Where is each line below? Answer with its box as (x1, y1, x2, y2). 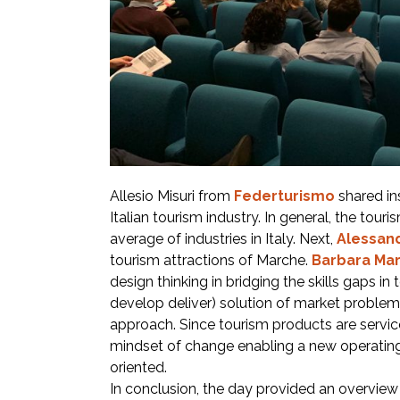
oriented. (110, 359, 167, 376)
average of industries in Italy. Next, (110, 230, 337, 247)
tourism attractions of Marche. (110, 252, 312, 269)
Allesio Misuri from (110, 187, 234, 204)
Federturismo (234, 187, 335, 204)
